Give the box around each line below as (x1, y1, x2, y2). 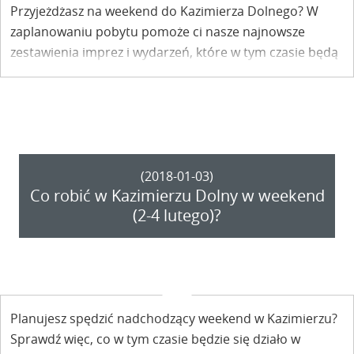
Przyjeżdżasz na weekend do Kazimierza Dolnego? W (10, 2, 318, 20)
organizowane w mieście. (10, 64, 158, 81)
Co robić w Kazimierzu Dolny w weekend (29, 184, 325, 206)
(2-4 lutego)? (133, 204, 221, 226)
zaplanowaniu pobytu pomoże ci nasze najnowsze (10, 23, 305, 40)
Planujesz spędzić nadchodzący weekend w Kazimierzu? (10, 309, 337, 327)
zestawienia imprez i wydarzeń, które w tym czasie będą (10, 43, 338, 61)
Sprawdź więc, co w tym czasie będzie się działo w (10, 330, 300, 348)
